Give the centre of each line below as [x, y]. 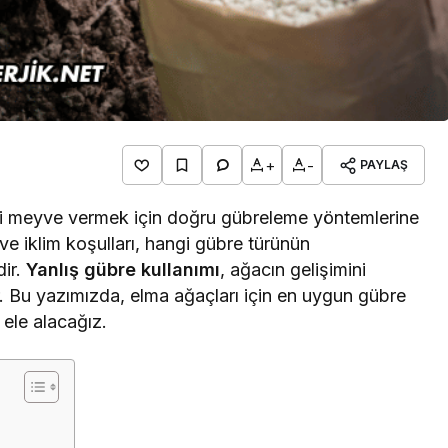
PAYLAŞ [384, 165]
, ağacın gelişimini [293, 270]
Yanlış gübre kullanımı [123, 270]
